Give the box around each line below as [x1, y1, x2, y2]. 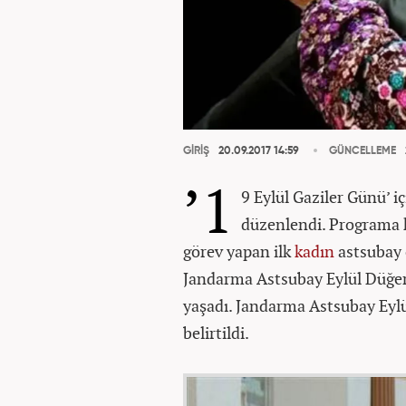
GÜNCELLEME [329, 146, 396, 157]
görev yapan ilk [183, 240, 295, 262]
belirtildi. [183, 322, 249, 343]
